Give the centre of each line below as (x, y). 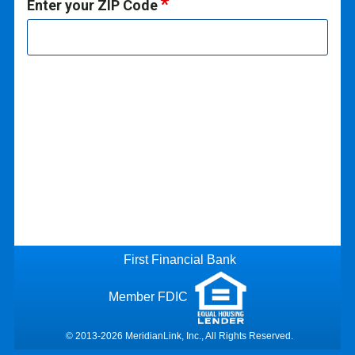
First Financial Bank (179, 259)
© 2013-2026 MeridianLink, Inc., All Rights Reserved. (179, 336)
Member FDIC (150, 296)
